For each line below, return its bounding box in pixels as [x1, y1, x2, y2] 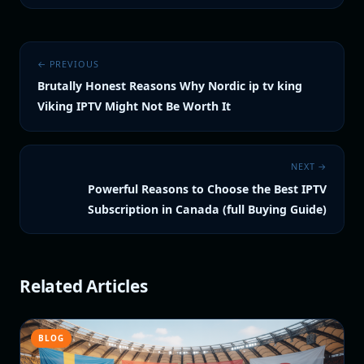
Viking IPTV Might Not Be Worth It [37, 98, 231, 115]
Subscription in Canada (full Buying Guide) [88, 201, 327, 217]
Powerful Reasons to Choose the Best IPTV [88, 180, 327, 197]
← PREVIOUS [37, 57, 99, 70]
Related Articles [19, 275, 148, 298]
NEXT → [290, 160, 327, 173]
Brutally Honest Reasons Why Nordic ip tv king [37, 78, 302, 94]
